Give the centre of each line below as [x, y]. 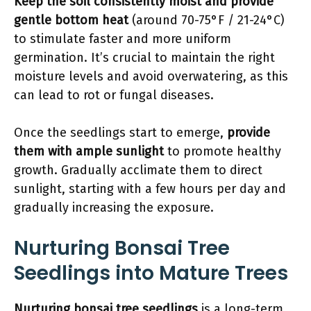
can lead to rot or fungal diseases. [114, 95]
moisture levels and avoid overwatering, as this [151, 76]
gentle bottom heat [71, 20]
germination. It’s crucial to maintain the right [144, 58]
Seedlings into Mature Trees [151, 273]
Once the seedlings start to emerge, [120, 133]
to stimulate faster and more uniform [123, 39]
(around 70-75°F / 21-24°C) [207, 20]
